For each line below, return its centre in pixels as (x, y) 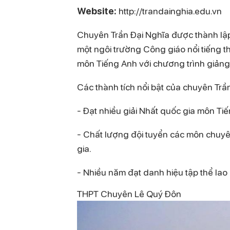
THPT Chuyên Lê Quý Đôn (129, 193)
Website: (97, 11)
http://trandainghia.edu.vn (169, 11)
